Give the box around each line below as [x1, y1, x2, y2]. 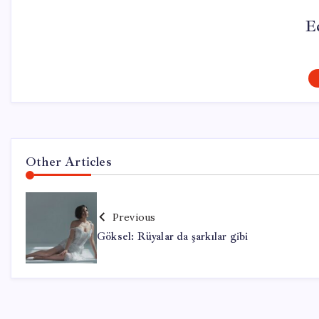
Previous [112, 210, 156, 224]
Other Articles [26, 153, 112, 169]
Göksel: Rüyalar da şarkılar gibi [97, 229, 249, 244]
